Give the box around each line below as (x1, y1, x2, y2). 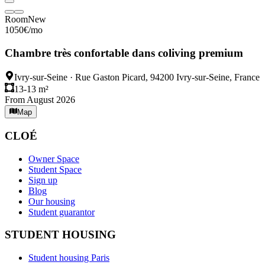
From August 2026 (5, 94, 75, 105)
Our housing (28, 196, 75, 206)
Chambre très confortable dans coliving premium (5, 47, 243, 60)
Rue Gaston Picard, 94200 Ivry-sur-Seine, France (75, 72, 260, 82)
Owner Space (28, 153, 79, 164)
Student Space (28, 164, 82, 174)
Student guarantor (28, 206, 95, 217)
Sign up (28, 174, 57, 185)
